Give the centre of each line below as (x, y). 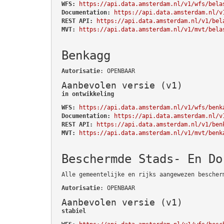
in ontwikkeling (88, 94)
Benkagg (86, 55)
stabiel (74, 211)
